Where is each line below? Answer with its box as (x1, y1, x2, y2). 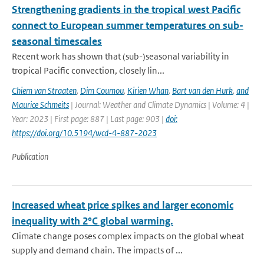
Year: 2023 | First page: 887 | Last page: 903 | (12, 113, 166, 124)
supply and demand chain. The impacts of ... (12, 245, 183, 256)
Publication (12, 151, 48, 162)
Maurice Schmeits (12, 99, 69, 110)
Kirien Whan (127, 85, 169, 96)
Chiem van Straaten (12, 85, 77, 96)
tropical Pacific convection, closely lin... (12, 65, 164, 76)
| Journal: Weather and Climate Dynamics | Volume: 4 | (69, 99, 249, 110)
